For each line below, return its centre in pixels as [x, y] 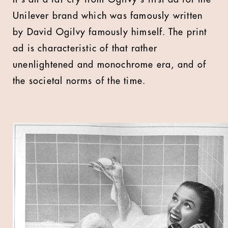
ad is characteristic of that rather [85, 48]
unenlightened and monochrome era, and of [110, 65]
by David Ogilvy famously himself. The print [110, 32]
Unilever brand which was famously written [108, 16]
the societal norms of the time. [79, 81]
